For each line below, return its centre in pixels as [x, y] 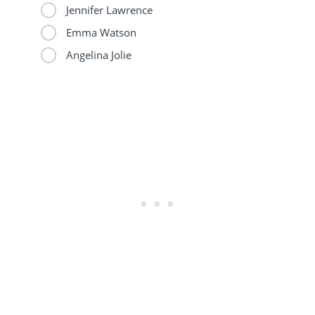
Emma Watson [99, 32]
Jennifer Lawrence [108, 9]
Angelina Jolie [97, 54]
